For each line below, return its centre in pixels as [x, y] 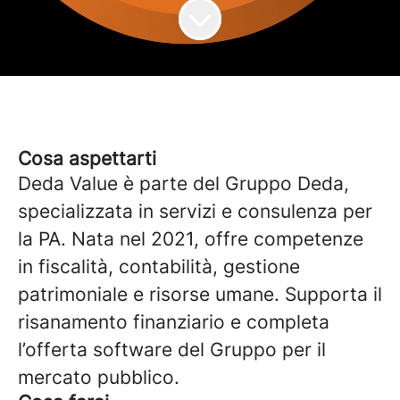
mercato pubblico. [99, 377]
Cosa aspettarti [87, 158]
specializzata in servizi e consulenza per [195, 211]
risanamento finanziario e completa [174, 322]
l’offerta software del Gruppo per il [172, 350]
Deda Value [71, 183]
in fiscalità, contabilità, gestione [159, 267]
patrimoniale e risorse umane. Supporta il [200, 294]
